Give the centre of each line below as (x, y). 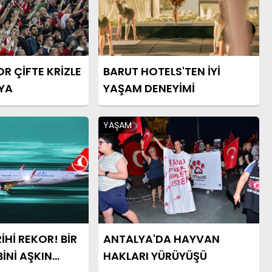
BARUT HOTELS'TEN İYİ (161, 71)
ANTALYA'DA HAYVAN (161, 239)
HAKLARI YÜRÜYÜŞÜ (155, 256)
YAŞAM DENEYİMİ (149, 88)
